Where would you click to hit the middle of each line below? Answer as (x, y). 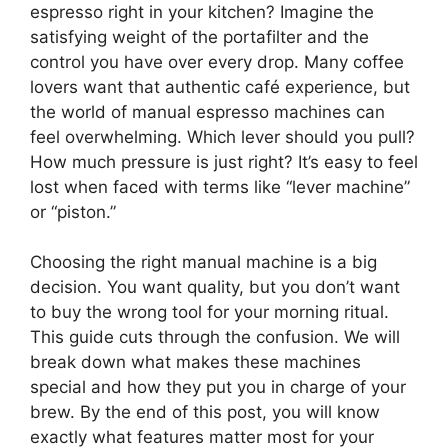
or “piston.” (73, 211)
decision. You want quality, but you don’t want (215, 287)
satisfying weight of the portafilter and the (199, 36)
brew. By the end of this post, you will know (205, 412)
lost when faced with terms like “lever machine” (220, 186)
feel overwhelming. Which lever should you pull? (222, 136)
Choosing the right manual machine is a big (203, 262)
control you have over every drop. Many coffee (217, 61)
